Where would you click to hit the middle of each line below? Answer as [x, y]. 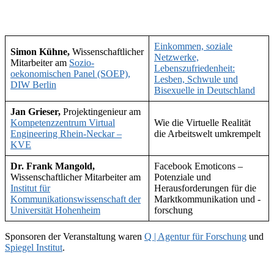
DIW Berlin [33, 85]
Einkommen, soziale [193, 46]
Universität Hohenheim [55, 210]
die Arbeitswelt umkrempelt [207, 134]
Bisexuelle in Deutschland [205, 91]
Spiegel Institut [34, 248]
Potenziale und [183, 177]
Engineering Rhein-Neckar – [66, 134]
